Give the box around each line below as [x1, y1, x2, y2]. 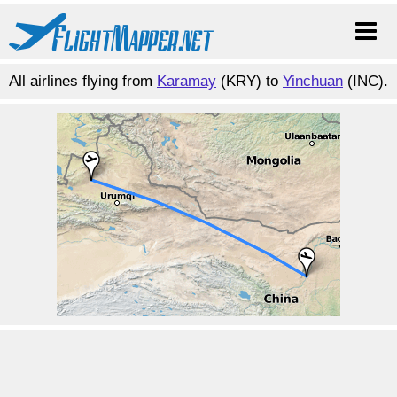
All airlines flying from [9, 73, 157, 90]
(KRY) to [216, 73, 283, 90]
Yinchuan [283, 73, 343, 90]
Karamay [157, 73, 216, 90]
